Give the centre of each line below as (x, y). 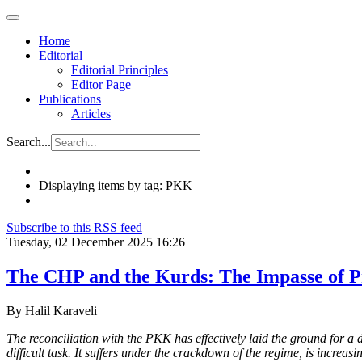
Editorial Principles (120, 70)
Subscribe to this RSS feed (74, 227)
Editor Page (101, 84)
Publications (70, 99)
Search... (29, 142)
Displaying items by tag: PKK (116, 185)
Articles (91, 114)
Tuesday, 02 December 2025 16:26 (96, 242)
